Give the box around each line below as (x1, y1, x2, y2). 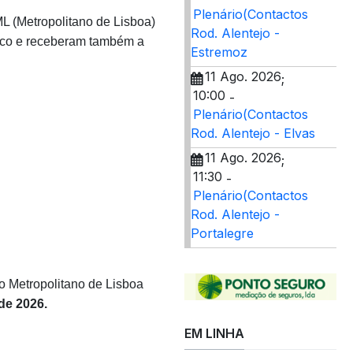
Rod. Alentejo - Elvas (191, 125, 315, 141)
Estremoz (191, 44, 247, 60)
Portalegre (191, 225, 254, 241)
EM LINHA (184, 325, 244, 341)
